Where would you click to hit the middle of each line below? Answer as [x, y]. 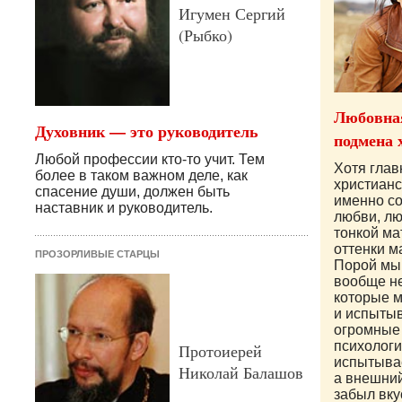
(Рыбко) [205, 35]
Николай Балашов [241, 373]
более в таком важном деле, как [141, 176]
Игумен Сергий [232, 14]
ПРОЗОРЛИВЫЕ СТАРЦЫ [97, 254]
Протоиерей [220, 351]
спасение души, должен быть [132, 192]
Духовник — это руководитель [147, 131]
